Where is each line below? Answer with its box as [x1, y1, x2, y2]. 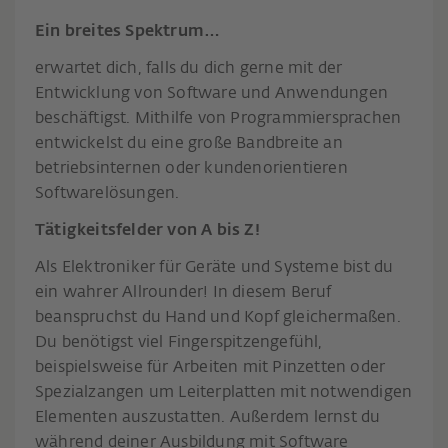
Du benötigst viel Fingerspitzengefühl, [35, 334, 323, 351]
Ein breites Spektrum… [35, 23, 221, 40]
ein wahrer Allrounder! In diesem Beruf [35, 284, 332, 301]
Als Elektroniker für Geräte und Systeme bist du [35, 259, 394, 276]
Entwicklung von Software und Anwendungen [35, 85, 389, 102]
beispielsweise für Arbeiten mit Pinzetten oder [35, 359, 386, 376]
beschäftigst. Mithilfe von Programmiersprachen [35, 110, 402, 127]
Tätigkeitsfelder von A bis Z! [35, 222, 260, 239]
